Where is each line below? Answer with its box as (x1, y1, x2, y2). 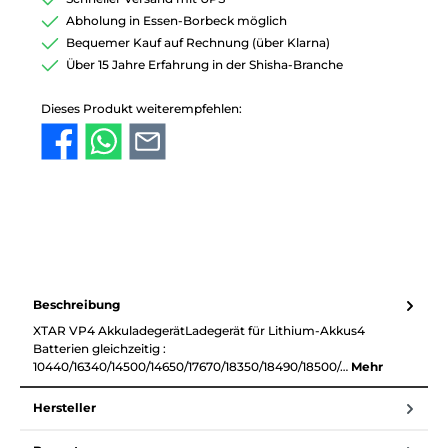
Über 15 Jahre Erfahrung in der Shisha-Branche (66, 57, 343, 73)
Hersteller (33, 400, 96, 416)
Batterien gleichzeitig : (33, 340, 166, 356)
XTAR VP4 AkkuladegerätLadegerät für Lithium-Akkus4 (33, 322, 365, 338)
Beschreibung (33, 297, 120, 313)
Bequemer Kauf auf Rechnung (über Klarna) (66, 35, 330, 51)
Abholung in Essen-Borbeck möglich (66, 13, 287, 29)
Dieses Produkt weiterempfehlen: (41, 100, 242, 116)
